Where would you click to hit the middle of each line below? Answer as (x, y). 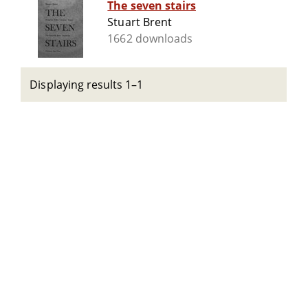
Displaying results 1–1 (87, 85)
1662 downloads (150, 39)
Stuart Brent (140, 22)
